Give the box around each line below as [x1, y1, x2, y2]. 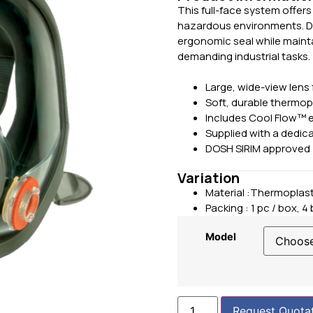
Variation [177, 168, 240, 187]
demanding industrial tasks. [177, 49, 310, 64]
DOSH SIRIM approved [205, 141, 310, 156]
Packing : [205, 201, 251, 215]
